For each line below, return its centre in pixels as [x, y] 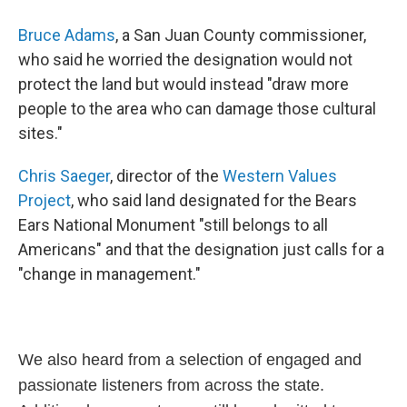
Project [45, 201]
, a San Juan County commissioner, [241, 35]
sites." [40, 134]
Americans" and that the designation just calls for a [201, 250]
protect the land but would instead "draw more [184, 84]
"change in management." [109, 274]
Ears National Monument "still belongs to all [173, 225]
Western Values [280, 176]
